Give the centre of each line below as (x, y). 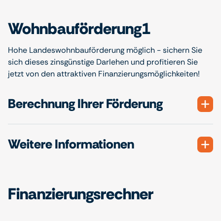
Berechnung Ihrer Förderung (85, 104)
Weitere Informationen (71, 144)
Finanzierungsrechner (81, 194)
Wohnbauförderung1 (79, 29)
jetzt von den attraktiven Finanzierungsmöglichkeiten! (104, 74)
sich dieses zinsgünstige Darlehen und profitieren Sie (103, 62)
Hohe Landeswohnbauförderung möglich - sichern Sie (105, 50)
